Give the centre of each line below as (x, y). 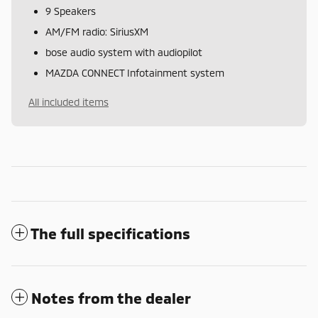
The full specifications (110, 233)
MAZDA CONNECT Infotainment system (135, 72)
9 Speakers (71, 11)
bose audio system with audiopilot (124, 52)
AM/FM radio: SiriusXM (97, 31)
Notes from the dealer (111, 297)
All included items (68, 102)
